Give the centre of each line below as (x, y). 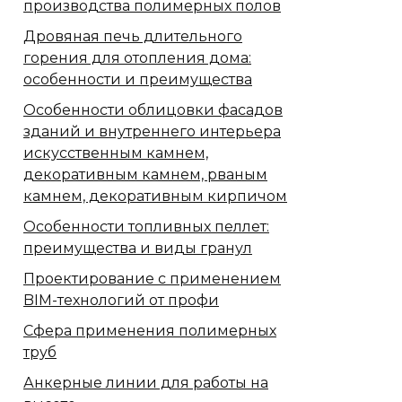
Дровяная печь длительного (133, 37)
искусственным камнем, (116, 153)
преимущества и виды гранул (138, 249)
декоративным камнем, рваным (145, 175)
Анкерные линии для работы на (146, 383)
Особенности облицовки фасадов (153, 110)
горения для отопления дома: (137, 58)
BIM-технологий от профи (121, 301)
